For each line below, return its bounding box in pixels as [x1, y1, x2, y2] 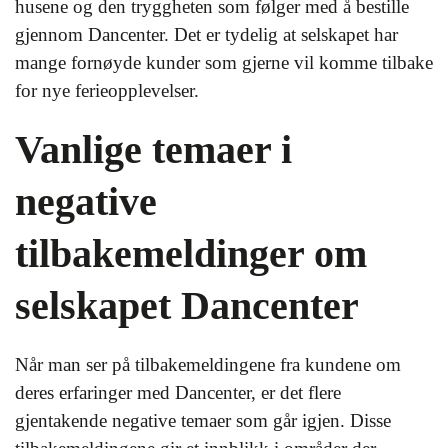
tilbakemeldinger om [15, 231, 367, 276]
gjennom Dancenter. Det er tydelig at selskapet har [15, 24, 398, 45]
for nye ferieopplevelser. [15, 80, 199, 101]
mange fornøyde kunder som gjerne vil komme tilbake [15, 52, 433, 73]
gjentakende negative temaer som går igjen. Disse [15, 410, 391, 431]
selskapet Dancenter [15, 283, 359, 328]
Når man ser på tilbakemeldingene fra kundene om [15, 354, 401, 375]
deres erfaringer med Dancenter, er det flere [15, 382, 341, 403]
